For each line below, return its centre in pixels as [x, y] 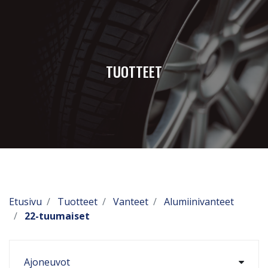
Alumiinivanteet [199, 202]
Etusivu [25, 202]
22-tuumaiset [57, 216]
